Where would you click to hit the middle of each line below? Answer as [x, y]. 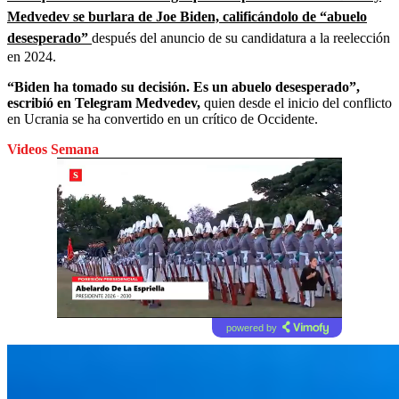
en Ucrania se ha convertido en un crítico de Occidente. [163, 118]
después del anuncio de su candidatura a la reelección [241, 37]
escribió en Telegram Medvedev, [104, 102]
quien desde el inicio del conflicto [296, 102]
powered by [251, 327]
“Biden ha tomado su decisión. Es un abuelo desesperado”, [183, 86]
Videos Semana [53, 149]
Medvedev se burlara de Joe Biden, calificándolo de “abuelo [187, 16]
